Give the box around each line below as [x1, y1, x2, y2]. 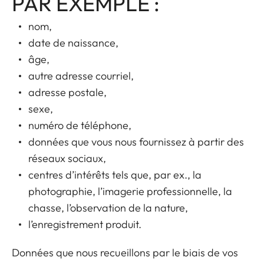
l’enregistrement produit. [28, 217, 141, 231]
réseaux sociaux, [28, 151, 106, 165]
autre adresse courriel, [28, 69, 134, 82]
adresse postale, [28, 85, 107, 99]
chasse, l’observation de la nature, [28, 201, 188, 214]
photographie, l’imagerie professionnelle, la [28, 184, 232, 198]
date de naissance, [28, 36, 118, 49]
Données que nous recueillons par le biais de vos [12, 246, 239, 259]
